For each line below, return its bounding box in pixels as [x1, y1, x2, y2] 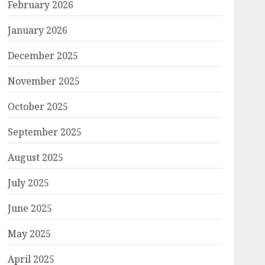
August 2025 [7, 151, 63, 164]
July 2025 [7, 176, 49, 189]
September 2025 [7, 125, 82, 138]
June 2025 [7, 202, 52, 215]
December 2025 [7, 49, 78, 62]
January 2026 [7, 24, 67, 37]
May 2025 [7, 227, 51, 240]
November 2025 [7, 75, 80, 88]
